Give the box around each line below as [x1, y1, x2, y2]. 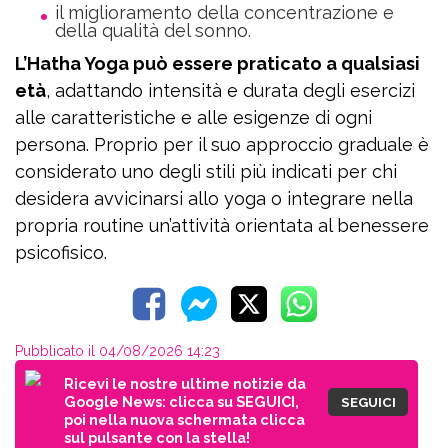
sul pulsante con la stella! [64, 428, 250, 446]
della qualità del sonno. [55, 19, 251, 41]
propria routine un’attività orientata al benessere [15, 214, 429, 236]
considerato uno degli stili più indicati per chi [15, 160, 397, 182]
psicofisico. [15, 241, 107, 263]
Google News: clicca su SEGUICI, [64, 392, 299, 410]
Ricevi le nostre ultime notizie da [64, 374, 306, 392]
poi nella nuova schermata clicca [64, 410, 305, 428]
